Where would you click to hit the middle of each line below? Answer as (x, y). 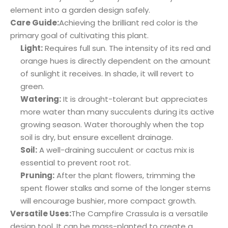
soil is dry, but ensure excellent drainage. (97, 137)
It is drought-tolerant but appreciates (134, 99)
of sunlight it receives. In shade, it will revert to (107, 74)
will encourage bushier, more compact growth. (108, 201)
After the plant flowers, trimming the (125, 175)
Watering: (41, 99)
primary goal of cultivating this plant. (79, 35)
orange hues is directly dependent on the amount (116, 61)
